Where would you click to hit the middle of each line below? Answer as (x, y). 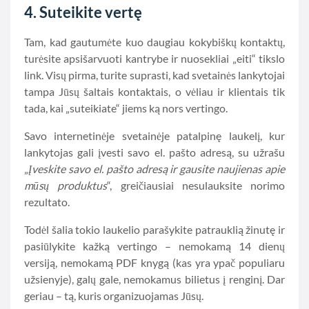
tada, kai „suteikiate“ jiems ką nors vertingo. (126, 108)
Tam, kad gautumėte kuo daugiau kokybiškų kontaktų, (154, 42)
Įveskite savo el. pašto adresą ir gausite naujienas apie (157, 169)
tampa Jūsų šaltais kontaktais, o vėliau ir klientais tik (154, 91)
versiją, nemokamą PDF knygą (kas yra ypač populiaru (154, 262)
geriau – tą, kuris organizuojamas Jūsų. (114, 296)
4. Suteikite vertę (83, 12)
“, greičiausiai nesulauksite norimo (196, 185)
